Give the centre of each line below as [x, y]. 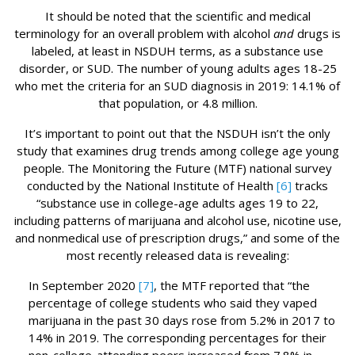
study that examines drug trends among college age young [177, 151]
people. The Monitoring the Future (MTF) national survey [177, 168]
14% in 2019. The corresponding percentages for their [177, 338]
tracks [310, 186]
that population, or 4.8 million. [177, 103]
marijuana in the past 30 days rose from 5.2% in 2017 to [182, 321]
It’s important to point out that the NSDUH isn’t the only [177, 134]
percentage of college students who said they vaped [173, 303]
